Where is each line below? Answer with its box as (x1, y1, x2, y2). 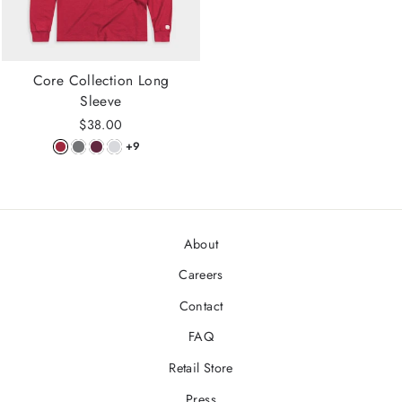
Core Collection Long (32, 70, 170, 92)
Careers (179, 266, 223, 284)
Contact (179, 296, 223, 315)
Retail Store (169, 358, 233, 377)
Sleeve (80, 91, 122, 112)
